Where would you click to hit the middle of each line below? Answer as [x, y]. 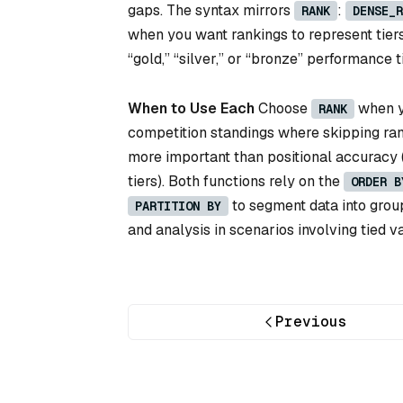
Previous [312, 322]
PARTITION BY [178, 206]
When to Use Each [191, 109]
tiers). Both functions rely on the [236, 182]
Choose [283, 109]
